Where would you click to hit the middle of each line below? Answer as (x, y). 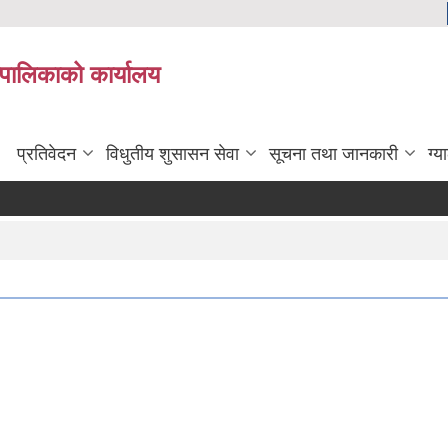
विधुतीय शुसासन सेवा (172, 154)
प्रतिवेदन (46, 154)
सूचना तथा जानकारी (333, 154)
